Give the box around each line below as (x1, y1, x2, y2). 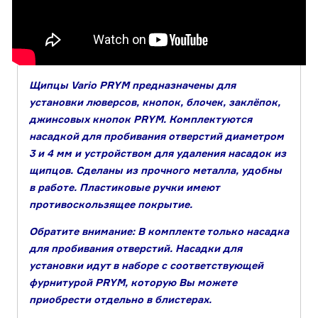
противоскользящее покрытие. (29, 198, 192, 211)
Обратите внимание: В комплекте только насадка (29, 225, 289, 238)
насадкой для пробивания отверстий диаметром (29, 130, 284, 143)
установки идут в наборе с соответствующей (29, 259, 263, 272)
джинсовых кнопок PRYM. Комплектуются (29, 113, 252, 126)
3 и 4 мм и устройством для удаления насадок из (29, 147, 286, 160)
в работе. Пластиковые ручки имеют (29, 181, 219, 194)
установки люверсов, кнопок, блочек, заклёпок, (29, 96, 280, 109)
